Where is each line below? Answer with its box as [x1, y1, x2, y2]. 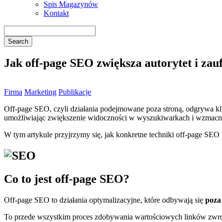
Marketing [24, 87, 56, 96]
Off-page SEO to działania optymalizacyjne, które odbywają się [4, 195, 205, 204]
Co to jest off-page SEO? [4, 172, 129, 185]
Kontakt [44, 9, 69, 17]
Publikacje [58, 87, 91, 96]
